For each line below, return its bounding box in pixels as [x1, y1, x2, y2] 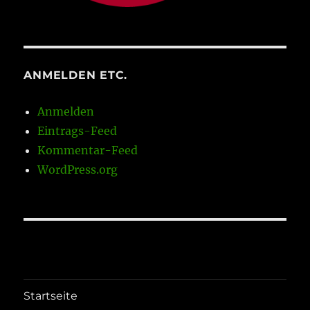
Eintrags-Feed [37, 123, 118, 138]
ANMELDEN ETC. [24, 68, 128, 82]
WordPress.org [37, 162, 118, 176]
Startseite [24, 289, 78, 303]
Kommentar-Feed [37, 143, 138, 157]
